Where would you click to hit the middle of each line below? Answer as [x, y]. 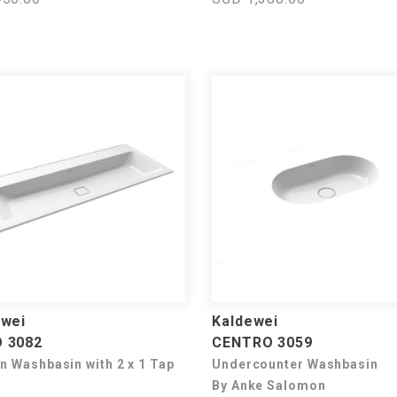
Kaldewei [245, 321]
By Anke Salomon [269, 385]
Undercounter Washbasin [295, 364]
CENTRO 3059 [262, 343]
